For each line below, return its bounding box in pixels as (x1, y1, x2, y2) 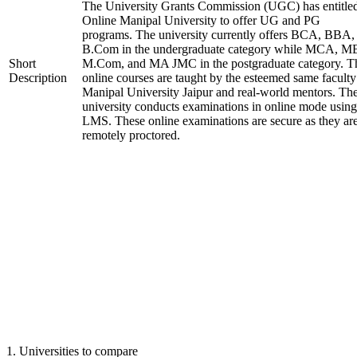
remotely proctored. (82, 128, 180, 142)
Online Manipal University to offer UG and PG (82, 14, 320, 27)
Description (9, 71, 67, 84)
